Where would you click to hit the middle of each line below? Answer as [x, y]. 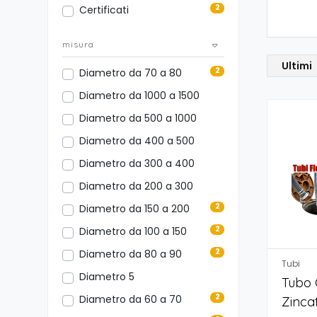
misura [78, 44]
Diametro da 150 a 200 [134, 208]
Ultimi [297, 66]
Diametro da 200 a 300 [136, 186]
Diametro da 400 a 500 [137, 140]
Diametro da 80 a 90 [131, 254]
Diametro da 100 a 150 [133, 231]
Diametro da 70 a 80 [131, 73]
